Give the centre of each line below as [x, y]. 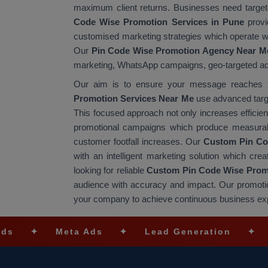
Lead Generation [138, 231]
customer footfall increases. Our [138, 141]
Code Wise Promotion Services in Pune [159, 22]
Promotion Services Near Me [134, 98]
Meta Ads [30, 231]
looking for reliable [110, 170]
